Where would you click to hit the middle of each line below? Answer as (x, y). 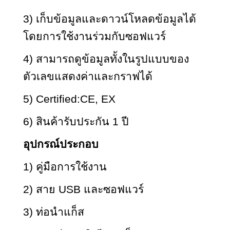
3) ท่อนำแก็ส (54, 212)
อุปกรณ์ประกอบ (61, 144)
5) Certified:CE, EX (69, 99)
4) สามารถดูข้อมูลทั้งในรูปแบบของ (106, 59)
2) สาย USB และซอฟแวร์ (83, 189)
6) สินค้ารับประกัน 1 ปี (76, 121)
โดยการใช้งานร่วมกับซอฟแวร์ (94, 36)
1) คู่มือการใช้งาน (65, 167)
